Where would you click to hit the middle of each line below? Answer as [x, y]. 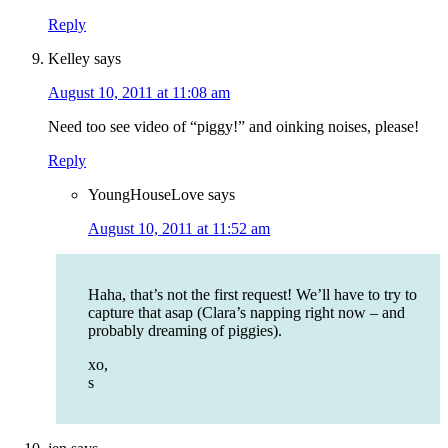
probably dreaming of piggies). [185, 331]
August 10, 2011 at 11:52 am [179, 229]
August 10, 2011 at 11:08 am [139, 93]
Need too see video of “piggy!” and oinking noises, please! [233, 127]
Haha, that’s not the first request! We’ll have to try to [252, 295]
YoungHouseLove [146, 195]
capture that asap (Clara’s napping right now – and [246, 313]
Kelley [69, 59]
